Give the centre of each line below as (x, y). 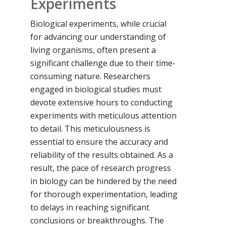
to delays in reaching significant (90, 207)
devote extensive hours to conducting (101, 102)
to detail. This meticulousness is (90, 128)
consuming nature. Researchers (90, 76)
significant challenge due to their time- (103, 63)
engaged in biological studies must (96, 89)
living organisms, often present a (93, 50)
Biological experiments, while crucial (98, 23)
